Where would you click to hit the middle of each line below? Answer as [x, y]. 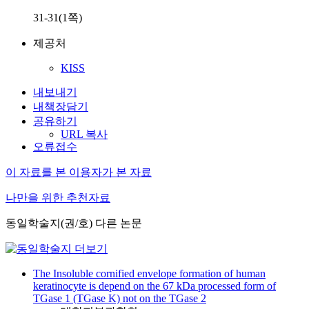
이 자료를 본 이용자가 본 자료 [79, 172]
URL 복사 [84, 134]
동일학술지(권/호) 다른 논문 [74, 223]
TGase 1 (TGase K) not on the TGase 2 [120, 298]
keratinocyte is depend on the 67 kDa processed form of [154, 286]
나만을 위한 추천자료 [58, 198]
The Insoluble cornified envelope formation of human [149, 273]
